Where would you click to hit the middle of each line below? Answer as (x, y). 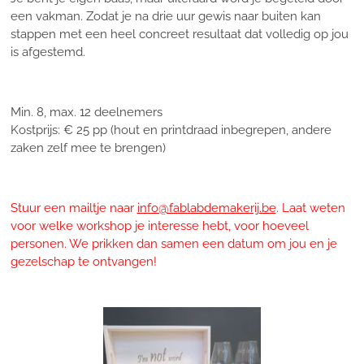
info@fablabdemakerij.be (206, 208)
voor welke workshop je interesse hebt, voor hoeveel (159, 226)
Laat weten (312, 208)
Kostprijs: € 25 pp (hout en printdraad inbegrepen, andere (171, 130)
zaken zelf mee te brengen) (88, 148)
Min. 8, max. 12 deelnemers (86, 112)
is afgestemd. (49, 52)
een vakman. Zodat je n (76, 16)
